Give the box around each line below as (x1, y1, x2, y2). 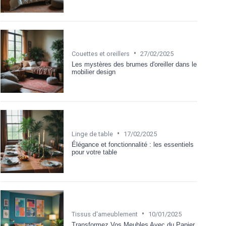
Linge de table (72, 130, 113, 138)
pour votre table (72, 148, 117, 156)
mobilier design (72, 68, 116, 76)
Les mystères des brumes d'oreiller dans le (72, 60, 197, 68)
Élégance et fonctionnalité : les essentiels (72, 140, 194, 148)
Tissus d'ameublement (72, 210, 138, 218)
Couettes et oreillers (72, 49, 130, 58)
